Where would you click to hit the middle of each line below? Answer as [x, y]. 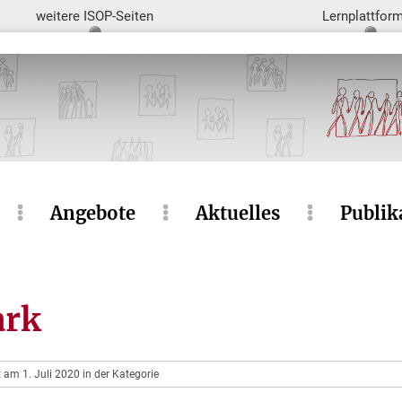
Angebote [92, 213]
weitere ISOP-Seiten [95, 16]
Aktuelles [237, 213]
